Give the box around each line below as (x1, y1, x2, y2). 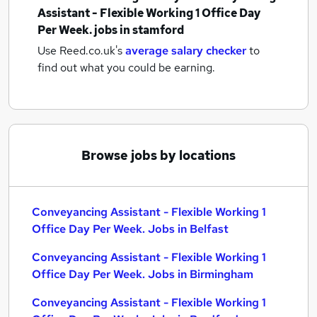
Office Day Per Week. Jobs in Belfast (32, 221, 229, 236)
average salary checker (125, 43, 246, 58)
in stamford (120, 23, 184, 38)
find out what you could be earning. (38, 60, 215, 75)
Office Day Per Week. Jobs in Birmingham (32, 267, 253, 282)
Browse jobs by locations (81, 147, 236, 163)
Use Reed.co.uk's (38, 43, 122, 58)
